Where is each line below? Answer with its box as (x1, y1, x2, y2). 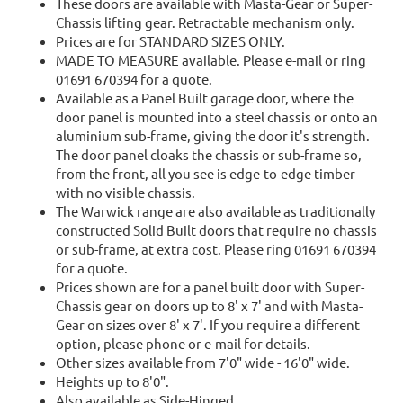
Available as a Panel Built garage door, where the (56, 89, 354, 107)
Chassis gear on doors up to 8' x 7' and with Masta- (56, 297, 363, 315)
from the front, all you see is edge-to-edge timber (56, 165, 355, 183)
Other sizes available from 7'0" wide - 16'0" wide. (56, 354, 350, 372)
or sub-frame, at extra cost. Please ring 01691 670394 (56, 240, 376, 258)
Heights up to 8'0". (56, 372, 169, 390)
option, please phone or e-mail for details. (56, 335, 310, 353)
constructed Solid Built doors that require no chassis (56, 221, 377, 239)
